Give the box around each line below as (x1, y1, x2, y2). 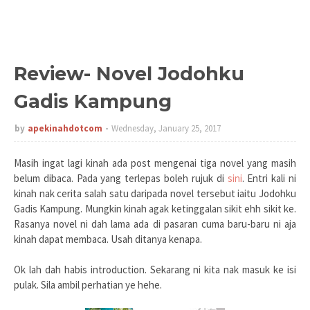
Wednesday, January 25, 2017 (111, 122, 221, 134)
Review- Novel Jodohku (14, 62, 244, 85)
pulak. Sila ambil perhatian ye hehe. (14, 278, 162, 291)
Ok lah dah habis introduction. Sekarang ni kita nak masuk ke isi (14, 263, 296, 276)
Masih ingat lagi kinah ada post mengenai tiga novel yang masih (14, 156, 296, 170)
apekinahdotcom (28, 122, 102, 134)
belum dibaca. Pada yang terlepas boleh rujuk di (14, 172, 228, 185)
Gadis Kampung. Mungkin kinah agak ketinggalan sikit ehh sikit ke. (14, 202, 296, 215)
